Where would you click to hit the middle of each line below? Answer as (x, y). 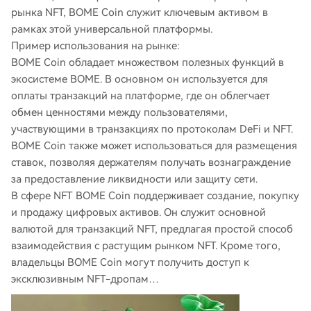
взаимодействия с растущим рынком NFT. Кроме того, (146, 246)
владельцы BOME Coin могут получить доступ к (130, 262)
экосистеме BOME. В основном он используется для (140, 79)
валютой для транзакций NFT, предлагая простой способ (152, 229)
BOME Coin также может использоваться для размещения (154, 146)
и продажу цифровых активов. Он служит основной (138, 212)
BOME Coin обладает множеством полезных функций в (148, 62)
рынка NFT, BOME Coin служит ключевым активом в (140, 12)
